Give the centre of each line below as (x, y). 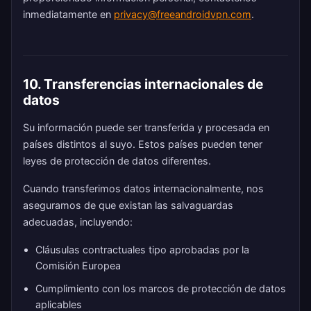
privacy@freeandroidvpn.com (183, 14)
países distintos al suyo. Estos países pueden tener (143, 144)
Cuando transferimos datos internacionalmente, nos (143, 188)
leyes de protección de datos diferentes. (117, 161)
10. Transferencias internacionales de (143, 84)
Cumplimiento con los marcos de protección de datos (161, 288)
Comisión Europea (78, 266)
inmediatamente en (68, 14)
